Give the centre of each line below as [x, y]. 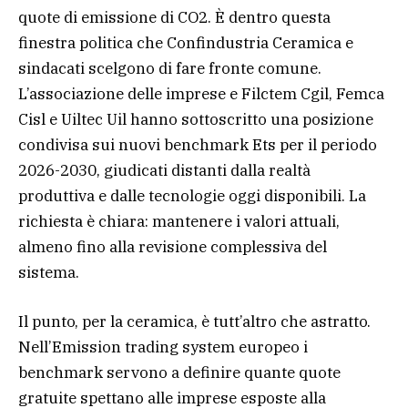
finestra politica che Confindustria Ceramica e [186, 42]
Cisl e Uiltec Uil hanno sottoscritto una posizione [196, 119]
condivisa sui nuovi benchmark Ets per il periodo [198, 144]
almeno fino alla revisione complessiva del [173, 246]
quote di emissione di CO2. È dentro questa [174, 17]
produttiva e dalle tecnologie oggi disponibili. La [192, 195]
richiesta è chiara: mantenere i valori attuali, [179, 221]
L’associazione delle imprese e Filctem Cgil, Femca [201, 93]
